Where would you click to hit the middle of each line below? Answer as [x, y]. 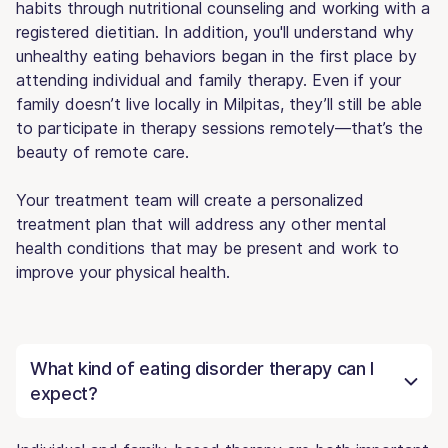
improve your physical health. [123, 271]
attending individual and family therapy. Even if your [208, 79]
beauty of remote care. [102, 151]
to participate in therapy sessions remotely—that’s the [219, 127]
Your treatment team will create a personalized [190, 199]
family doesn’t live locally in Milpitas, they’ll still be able [219, 103]
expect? [64, 393]
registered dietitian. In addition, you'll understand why [215, 31]
